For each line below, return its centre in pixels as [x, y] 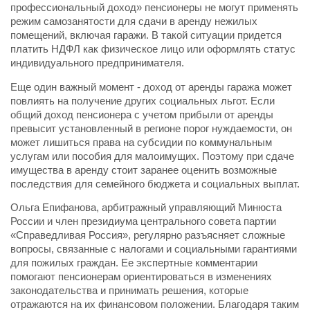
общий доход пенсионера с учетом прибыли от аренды [142, 115]
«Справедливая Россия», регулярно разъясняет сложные [148, 236]
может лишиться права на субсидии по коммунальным [141, 142]
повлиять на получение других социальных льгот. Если [143, 101]
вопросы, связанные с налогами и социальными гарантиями [154, 249]
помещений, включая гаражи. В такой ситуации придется [146, 36]
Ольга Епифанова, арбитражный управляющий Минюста [146, 208]
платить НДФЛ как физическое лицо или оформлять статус [153, 49]
